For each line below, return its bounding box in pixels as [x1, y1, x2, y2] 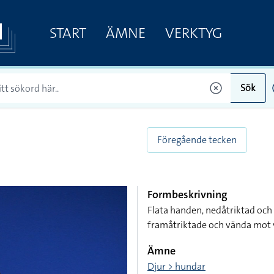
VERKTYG [165, 23, 222, 43]
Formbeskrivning [147, 187, 228, 202]
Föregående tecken [157, 133, 237, 146]
